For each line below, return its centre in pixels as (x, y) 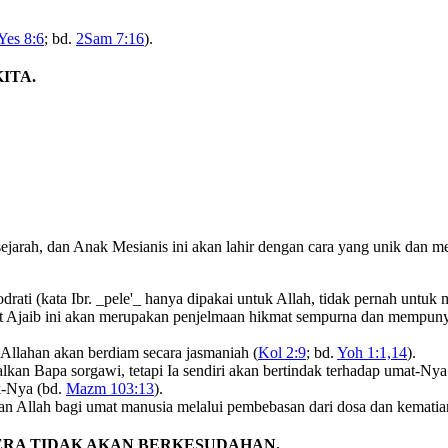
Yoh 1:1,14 (372, 353)
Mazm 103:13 (110, 389)
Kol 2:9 (282, 353)
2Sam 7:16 (110, 38)
